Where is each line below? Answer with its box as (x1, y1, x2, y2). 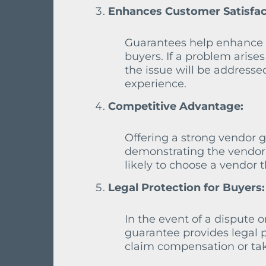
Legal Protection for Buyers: (108, 181, 265, 194)
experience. (125, 77, 186, 90)
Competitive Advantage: (108, 100, 243, 113)
